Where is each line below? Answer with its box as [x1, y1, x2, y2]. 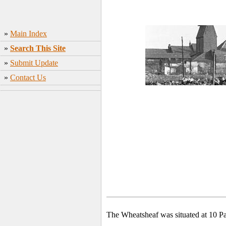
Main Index [10, 29, 47, 38]
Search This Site [10, 44, 66, 52]
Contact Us [10, 73, 46, 82]
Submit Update [10, 59, 58, 67]
